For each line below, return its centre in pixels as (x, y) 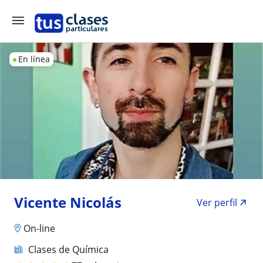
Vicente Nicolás (68, 202)
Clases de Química (68, 249)
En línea (34, 59)
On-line (39, 228)
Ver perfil (217, 203)
